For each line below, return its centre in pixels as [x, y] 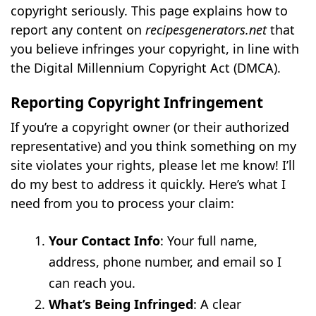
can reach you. [92, 283]
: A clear [218, 304]
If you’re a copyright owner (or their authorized [150, 127]
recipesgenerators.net [206, 29]
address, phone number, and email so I [165, 262]
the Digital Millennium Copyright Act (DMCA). [146, 67]
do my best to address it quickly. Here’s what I [148, 184]
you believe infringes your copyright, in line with [155, 48]
